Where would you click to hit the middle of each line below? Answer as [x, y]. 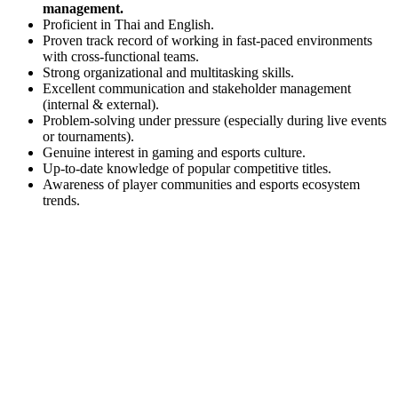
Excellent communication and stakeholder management [197, 88]
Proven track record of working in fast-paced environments [207, 40]
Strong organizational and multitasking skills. [168, 72]
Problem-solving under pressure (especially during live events [215, 120]
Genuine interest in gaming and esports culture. [174, 152]
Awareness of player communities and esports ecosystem [201, 184]
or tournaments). [88, 136]
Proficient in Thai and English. [128, 24]
